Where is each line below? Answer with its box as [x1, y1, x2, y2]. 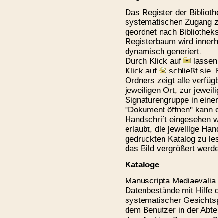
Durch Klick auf [125, 56, 183, 66]
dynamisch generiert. [125, 46, 201, 56]
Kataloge [125, 160, 159, 169]
